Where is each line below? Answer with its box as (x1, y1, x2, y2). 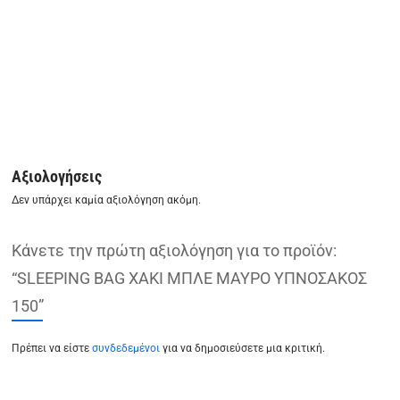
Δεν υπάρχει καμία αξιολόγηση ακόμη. (12, 193, 202, 206)
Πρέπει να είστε (12, 341, 93, 354)
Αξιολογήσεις (12, 166, 103, 186)
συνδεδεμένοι (92, 341, 163, 354)
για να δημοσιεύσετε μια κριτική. (162, 341, 326, 354)
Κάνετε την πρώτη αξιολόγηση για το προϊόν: (12, 240, 337, 260)
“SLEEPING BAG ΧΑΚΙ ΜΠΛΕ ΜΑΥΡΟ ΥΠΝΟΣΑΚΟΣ (12, 268, 368, 287)
